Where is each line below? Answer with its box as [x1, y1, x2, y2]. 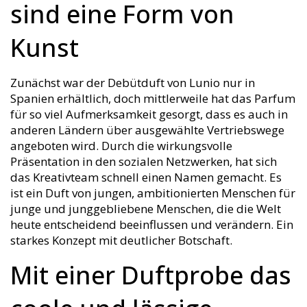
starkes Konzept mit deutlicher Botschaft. [10, 232, 232, 248]
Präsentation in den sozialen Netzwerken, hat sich [10, 153, 277, 169]
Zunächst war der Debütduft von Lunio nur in [10, 74, 255, 90]
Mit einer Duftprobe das [10, 258, 291, 292]
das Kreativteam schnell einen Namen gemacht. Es [10, 169, 282, 185]
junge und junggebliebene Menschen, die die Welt [10, 200, 281, 217]
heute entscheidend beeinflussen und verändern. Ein [10, 216, 293, 232]
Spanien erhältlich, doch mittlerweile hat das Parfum [10, 90, 295, 106]
